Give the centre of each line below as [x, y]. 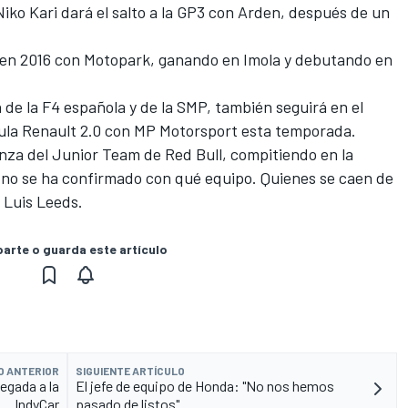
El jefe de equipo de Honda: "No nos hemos [205, 386]
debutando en [342, 60]
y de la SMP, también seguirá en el [245, 107]
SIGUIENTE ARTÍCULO [130, 371]
